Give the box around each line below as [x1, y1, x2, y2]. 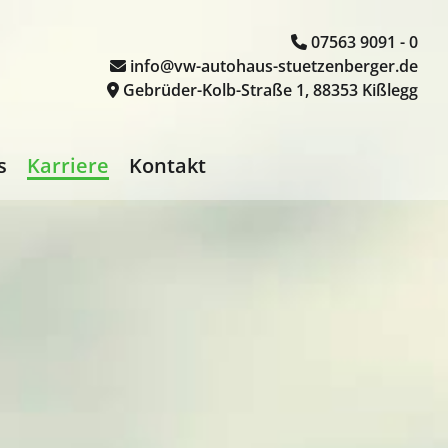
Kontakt [129, 152, 206, 179]
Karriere [27, 152, 109, 179]
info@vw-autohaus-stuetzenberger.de [129, 55, 418, 77]
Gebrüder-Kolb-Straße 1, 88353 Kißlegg [122, 79, 418, 101]
